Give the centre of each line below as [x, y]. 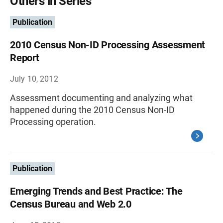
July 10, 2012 [34, 79]
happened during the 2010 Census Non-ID [92, 110]
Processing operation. [53, 122]
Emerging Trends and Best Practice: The [96, 191]
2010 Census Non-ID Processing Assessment [108, 45]
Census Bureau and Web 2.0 [71, 204]
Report [25, 58]
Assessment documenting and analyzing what [101, 98]
